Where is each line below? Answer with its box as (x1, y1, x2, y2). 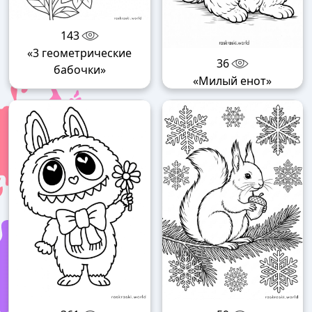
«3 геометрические (27, 45, 132, 61)
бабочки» (53, 62, 106, 77)
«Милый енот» (193, 72, 272, 88)
